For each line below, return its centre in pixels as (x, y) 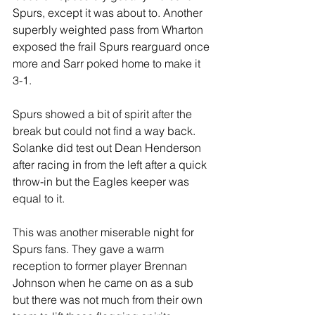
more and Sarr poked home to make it (108, 63)
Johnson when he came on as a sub (104, 283)
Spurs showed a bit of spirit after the (104, 114)
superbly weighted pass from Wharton (109, 30)
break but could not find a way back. (105, 131)
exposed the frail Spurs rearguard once (112, 46)
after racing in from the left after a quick (111, 165)
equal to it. (39, 198)
